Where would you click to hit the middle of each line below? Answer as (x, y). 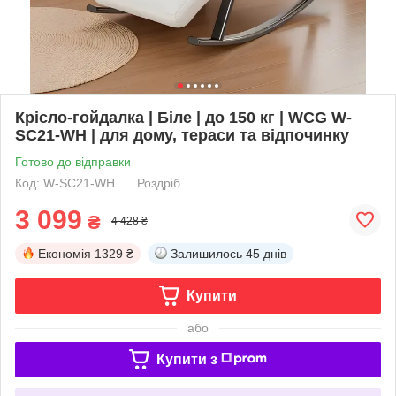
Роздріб (159, 183)
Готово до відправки (73, 161)
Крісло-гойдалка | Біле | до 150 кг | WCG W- (183, 117)
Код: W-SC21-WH (65, 183)
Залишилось (206, 253)
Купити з (187, 359)
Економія (65, 253)
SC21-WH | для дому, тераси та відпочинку (182, 135)
